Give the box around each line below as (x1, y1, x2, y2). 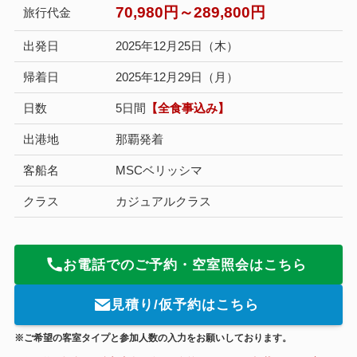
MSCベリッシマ (116, 163, 203, 177)
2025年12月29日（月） (116, 69, 239, 84)
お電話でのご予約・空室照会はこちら (62, 257, 307, 273)
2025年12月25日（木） (116, 38, 239, 53)
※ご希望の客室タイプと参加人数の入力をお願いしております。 (14, 331, 292, 343)
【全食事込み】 (146, 100, 230, 115)
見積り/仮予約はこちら (110, 297, 259, 313)
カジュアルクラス (116, 194, 212, 208)
